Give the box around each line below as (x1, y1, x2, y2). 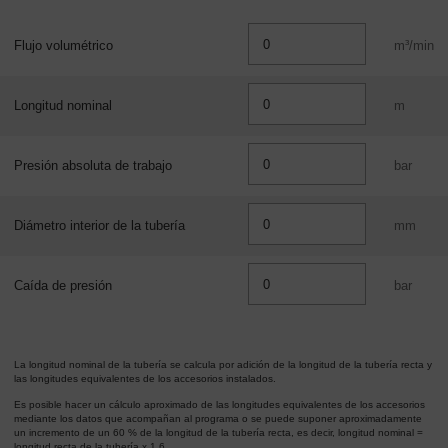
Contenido (14, 23, 89, 42)
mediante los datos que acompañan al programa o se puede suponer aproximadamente (14, 413, 422, 425)
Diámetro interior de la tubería (14, 218, 185, 233)
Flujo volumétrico (14, 38, 113, 53)
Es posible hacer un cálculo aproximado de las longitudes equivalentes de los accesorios (14, 399, 425, 411)
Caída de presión (14, 278, 112, 293)
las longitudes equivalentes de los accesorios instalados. (14, 373, 276, 385)
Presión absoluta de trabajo (14, 158, 172, 173)
